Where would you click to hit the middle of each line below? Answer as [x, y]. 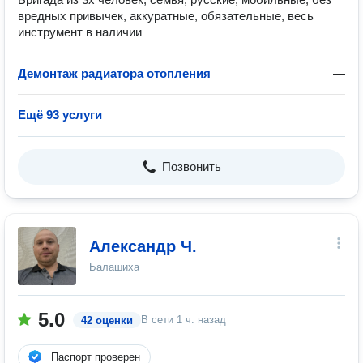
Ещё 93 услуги [60, 115]
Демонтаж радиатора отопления [114, 73]
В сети [159, 320]
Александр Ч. [143, 246]
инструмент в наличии [80, 32]
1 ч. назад [201, 320]
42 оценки [107, 320]
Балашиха [114, 267]
